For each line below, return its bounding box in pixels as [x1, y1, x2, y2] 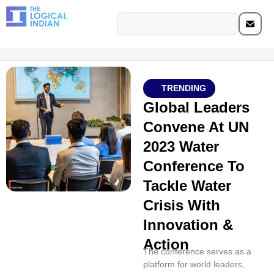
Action [143, 236, 189, 253]
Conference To [143, 158, 245, 174]
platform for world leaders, [143, 259, 245, 269]
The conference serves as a [143, 246, 251, 256]
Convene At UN [143, 119, 249, 135]
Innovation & [143, 217, 233, 233]
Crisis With [143, 197, 220, 213]
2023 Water [143, 138, 219, 155]
